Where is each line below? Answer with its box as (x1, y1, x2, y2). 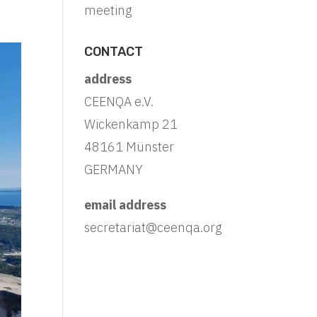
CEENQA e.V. (84, 93, 154, 110)
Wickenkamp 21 (84, 115, 178, 132)
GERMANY (84, 161, 144, 178)
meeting (84, 1, 132, 18)
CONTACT (84, 43, 144, 59)
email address (84, 196, 167, 213)
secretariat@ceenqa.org (84, 219, 222, 236)
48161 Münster (84, 138, 175, 155)
